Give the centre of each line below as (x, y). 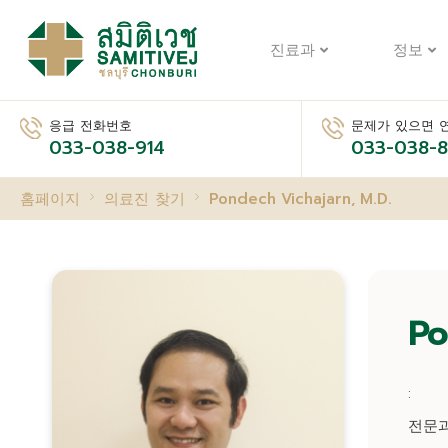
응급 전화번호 (90, 125)
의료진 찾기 (144, 199)
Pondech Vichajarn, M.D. (300, 199)
